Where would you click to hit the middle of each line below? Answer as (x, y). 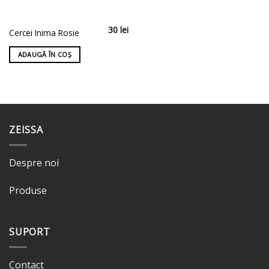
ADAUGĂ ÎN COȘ (45, 55)
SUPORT (30, 232)
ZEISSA (26, 130)
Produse (28, 190)
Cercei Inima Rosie (44, 33)
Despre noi (34, 162)
